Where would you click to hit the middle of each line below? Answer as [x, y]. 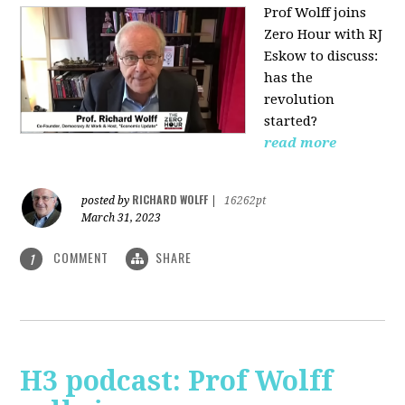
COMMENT [81, 257]
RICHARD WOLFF [170, 199]
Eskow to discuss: [321, 56]
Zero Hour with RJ [324, 34]
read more [301, 142]
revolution [300, 99]
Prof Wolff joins [316, 12]
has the [289, 77]
